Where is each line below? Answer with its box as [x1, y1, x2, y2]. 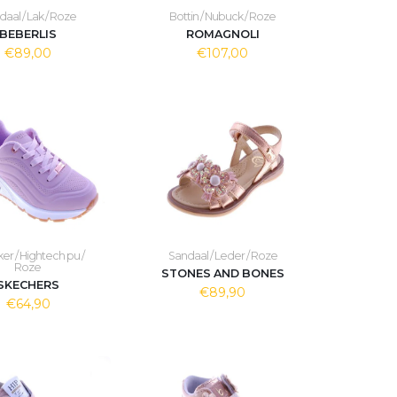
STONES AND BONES [160, 267, 284, 280]
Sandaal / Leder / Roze [167, 249, 277, 262]
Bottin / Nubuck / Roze [169, 10, 276, 23]
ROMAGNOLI [185, 27, 260, 41]
